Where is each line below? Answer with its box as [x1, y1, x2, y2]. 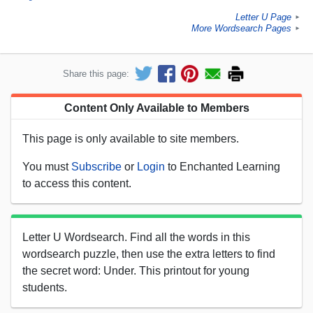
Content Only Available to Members [64, 101, 249, 114]
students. [22, 281, 67, 293]
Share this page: [63, 68, 129, 79]
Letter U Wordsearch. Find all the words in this [22, 231, 250, 243]
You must [22, 160, 71, 173]
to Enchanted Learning [165, 160, 280, 173]
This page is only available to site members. [22, 132, 239, 145]
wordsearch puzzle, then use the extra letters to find [22, 247, 275, 260]
